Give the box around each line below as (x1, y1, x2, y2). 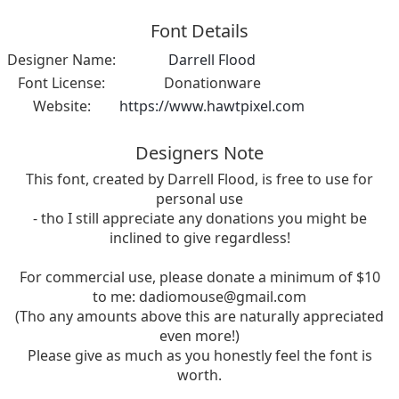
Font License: (18, 73, 105, 94)
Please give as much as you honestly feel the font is (27, 346, 372, 366)
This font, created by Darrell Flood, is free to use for (26, 169, 373, 190)
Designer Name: (7, 50, 116, 70)
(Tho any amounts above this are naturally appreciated (15, 306, 384, 327)
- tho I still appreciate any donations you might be (32, 208, 367, 229)
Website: (32, 96, 91, 117)
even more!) (159, 326, 240, 346)
